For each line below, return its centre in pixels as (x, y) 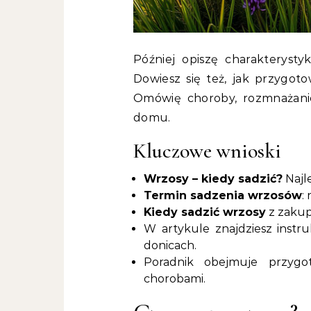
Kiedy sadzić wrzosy (205, 212)
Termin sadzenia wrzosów (223, 196)
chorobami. (175, 279)
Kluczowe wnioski (207, 151)
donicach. (170, 246)
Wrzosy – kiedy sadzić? (213, 179)
